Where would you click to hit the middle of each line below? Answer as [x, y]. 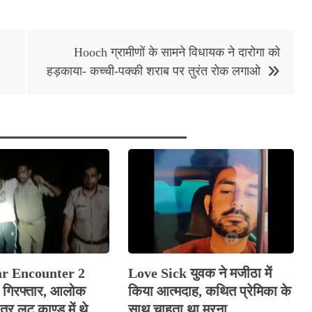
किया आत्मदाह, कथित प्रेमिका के [209, 291]
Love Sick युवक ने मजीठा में [200, 273]
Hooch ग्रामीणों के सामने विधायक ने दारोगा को [177, 53]
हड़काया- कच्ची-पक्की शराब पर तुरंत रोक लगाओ [154, 71]
